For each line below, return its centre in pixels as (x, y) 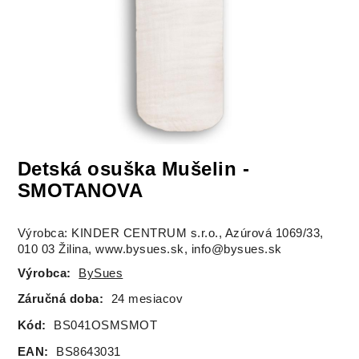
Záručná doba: (61, 299)
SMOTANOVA (80, 191)
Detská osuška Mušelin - (133, 169)
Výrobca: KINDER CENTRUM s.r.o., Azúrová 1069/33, (170, 234)
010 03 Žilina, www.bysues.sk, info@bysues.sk (149, 250)
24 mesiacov (147, 299)
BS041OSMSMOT (106, 326)
